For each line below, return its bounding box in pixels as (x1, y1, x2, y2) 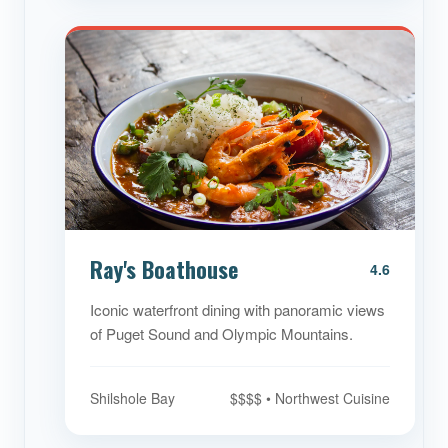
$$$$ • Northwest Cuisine (230, 388, 390, 408)
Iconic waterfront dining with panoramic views (90, 299, 385, 320)
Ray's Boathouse (90, 253, 238, 285)
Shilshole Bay (90, 388, 175, 408)
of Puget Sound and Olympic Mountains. (90, 323, 353, 344)
